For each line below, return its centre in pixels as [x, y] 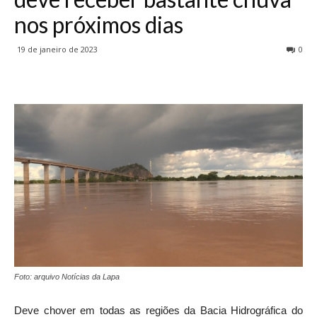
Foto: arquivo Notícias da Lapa [67, 276]
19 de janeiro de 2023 [57, 50]
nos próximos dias [99, 25]
